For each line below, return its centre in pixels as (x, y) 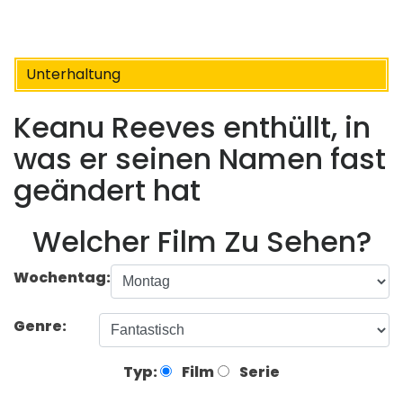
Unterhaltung (73, 74)
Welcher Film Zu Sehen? (201, 241)
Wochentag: (62, 277)
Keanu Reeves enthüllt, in (192, 128)
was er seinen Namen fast (200, 159)
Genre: (41, 326)
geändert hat (107, 191)
